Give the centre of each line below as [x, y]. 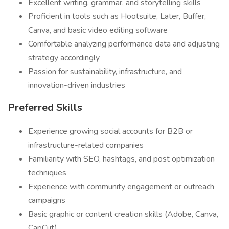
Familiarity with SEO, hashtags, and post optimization [121, 159]
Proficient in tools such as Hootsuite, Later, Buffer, [117, 16]
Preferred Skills [45, 108]
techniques [47, 173]
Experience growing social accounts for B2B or [110, 131]
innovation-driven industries [77, 85]
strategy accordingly [64, 58]
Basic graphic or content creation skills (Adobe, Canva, [123, 214]
